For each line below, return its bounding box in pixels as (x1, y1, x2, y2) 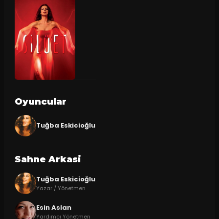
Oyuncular (14, 96, 66, 108)
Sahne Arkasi (14, 154, 81, 165)
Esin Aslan (36, 202, 71, 212)
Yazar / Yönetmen (36, 184, 86, 192)
